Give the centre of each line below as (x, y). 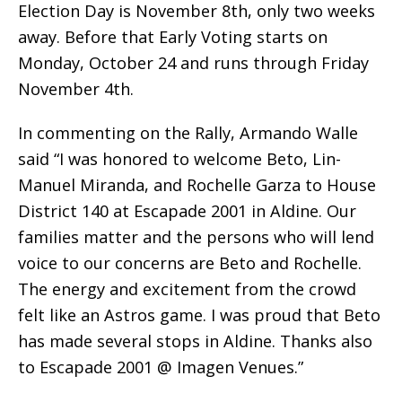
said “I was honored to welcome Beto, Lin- (179, 159)
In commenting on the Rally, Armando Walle (188, 133)
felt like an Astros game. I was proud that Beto (199, 315)
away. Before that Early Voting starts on (173, 37)
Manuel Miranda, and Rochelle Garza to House (197, 185)
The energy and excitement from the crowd (187, 289)
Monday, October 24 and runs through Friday (193, 63)
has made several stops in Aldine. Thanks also (195, 341)
